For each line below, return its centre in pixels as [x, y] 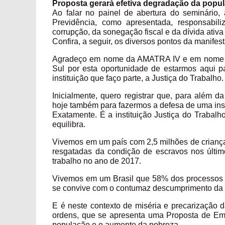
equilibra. [69, 125]
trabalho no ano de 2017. [97, 161]
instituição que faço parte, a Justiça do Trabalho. [138, 78]
